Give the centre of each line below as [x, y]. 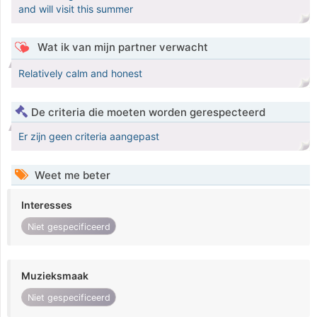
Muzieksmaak [55, 276]
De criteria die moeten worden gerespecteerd [148, 113]
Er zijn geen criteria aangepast [89, 137]
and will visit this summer [76, 9]
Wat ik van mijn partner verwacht [121, 47]
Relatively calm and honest [80, 74]
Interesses [47, 205]
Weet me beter [71, 175]
